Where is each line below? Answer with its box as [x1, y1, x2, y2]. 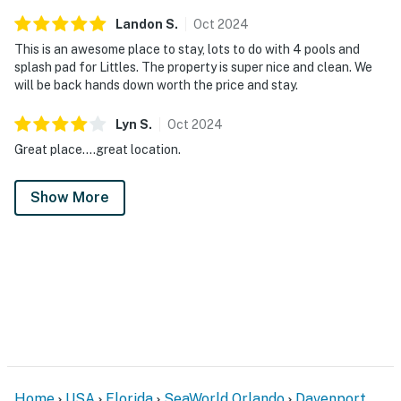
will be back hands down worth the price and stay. [14, 77, 298, 92]
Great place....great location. [14, 141, 181, 157]
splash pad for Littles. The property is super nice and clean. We [14, 59, 372, 74]
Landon [115, 16, 163, 31]
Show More [30, 188, 109, 206]
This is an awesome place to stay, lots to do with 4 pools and [14, 41, 360, 56]
